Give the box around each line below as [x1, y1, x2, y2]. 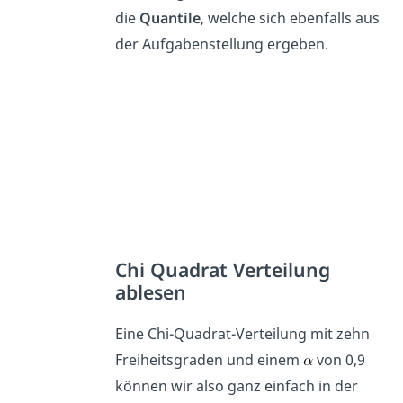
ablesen [115, 279, 187, 306]
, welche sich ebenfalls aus [201, 8, 381, 29]
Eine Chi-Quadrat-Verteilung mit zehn [115, 324, 371, 345]
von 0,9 [313, 350, 366, 371]
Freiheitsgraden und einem [115, 350, 304, 371]
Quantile [139, 8, 201, 29]
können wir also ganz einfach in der [115, 376, 359, 397]
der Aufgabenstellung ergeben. [115, 34, 329, 55]
